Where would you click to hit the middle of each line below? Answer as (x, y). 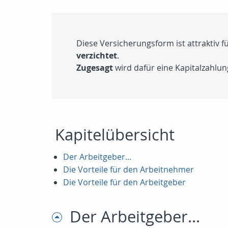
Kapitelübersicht (115, 135)
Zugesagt (95, 68)
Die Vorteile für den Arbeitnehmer (129, 169)
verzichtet (97, 55)
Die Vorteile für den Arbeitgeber (124, 182)
